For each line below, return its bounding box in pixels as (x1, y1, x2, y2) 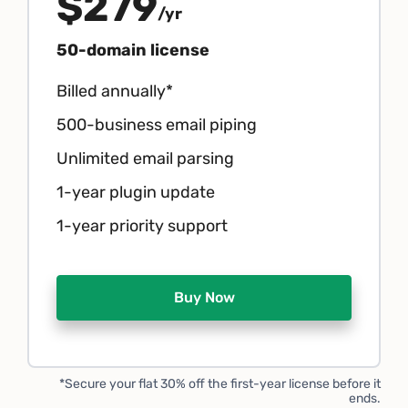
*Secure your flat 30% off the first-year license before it (59, 375, 381, 392)
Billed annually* (56, 80, 173, 101)
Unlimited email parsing (56, 148, 234, 168)
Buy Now (173, 288, 235, 306)
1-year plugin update (56, 181, 215, 202)
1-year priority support (56, 215, 228, 236)
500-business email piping (56, 114, 257, 135)
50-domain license (56, 39, 209, 60)
